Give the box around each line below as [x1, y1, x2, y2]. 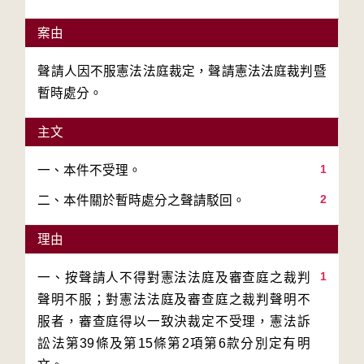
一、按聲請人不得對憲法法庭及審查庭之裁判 [37, 271, 310, 284]
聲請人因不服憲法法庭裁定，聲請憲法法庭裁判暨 [37, 64, 327, 78]
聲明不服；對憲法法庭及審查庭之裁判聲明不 [37, 292, 310, 306]
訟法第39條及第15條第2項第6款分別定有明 [37, 336, 310, 350]
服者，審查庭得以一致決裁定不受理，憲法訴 [37, 314, 310, 328]
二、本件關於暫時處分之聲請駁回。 [37, 193, 246, 207]
